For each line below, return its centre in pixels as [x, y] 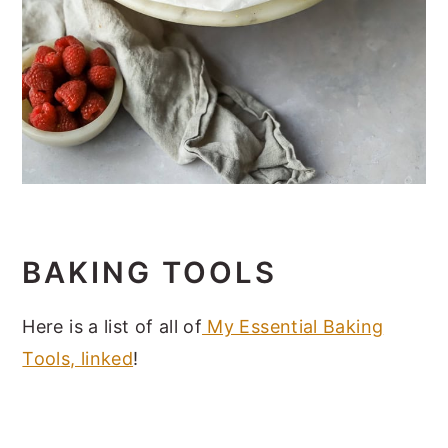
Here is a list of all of [112, 326]
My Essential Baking [293, 326]
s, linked [97, 358]
